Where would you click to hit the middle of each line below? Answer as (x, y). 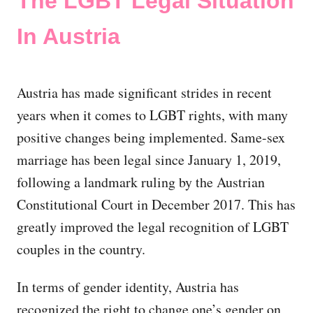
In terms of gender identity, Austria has (128, 286)
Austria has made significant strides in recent (144, 92)
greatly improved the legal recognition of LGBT (153, 226)
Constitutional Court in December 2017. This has (156, 204)
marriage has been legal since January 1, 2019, (149, 159)
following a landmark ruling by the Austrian (141, 182)
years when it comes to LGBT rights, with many (152, 115)
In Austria (68, 36)
